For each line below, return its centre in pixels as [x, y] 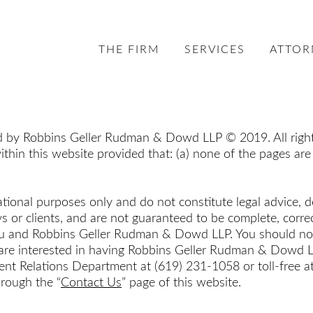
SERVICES [214, 50]
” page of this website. [181, 283]
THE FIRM [129, 50]
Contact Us [91, 283]
